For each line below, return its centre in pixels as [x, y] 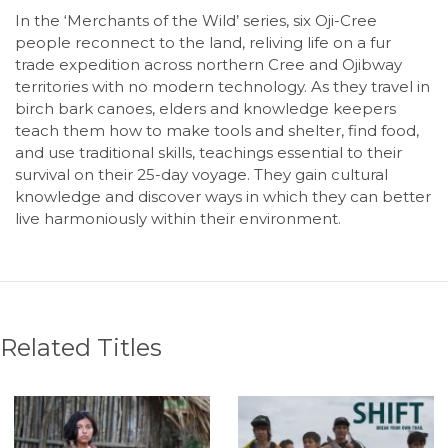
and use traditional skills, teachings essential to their [208, 152]
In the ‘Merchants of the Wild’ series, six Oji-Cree [196, 20]
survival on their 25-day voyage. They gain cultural [201, 174]
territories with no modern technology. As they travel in [222, 86]
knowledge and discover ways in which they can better [223, 196]
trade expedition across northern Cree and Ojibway [208, 64]
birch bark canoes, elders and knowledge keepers [205, 108]
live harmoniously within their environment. [178, 218]
